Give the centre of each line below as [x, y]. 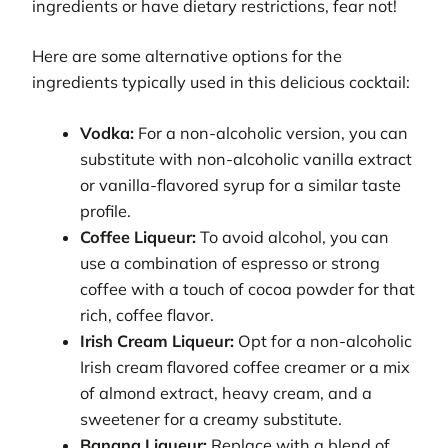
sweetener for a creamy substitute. [211, 418]
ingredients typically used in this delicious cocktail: [221, 82]
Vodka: [107, 132]
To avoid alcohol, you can [293, 236]
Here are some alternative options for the [187, 56]
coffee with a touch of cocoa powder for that [248, 288]
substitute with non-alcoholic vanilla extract [246, 158]
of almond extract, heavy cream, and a [226, 392]
